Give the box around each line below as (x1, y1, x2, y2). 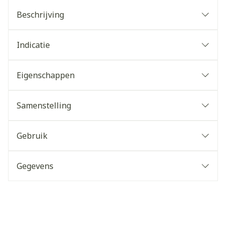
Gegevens (17, 160, 53, 172)
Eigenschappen (17, 70, 75, 81)
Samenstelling (17, 100, 71, 111)
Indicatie (17, 39, 50, 50)
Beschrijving (17, 9, 64, 20)
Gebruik (17, 130, 47, 141)
